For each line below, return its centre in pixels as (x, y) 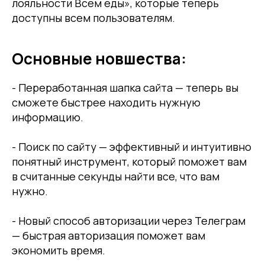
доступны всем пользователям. (93, 18)
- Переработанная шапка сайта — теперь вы (125, 88)
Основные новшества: (99, 59)
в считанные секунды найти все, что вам (116, 177)
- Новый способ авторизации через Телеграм (129, 221)
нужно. (30, 191)
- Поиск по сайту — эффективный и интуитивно (132, 147)
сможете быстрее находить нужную (106, 103)
